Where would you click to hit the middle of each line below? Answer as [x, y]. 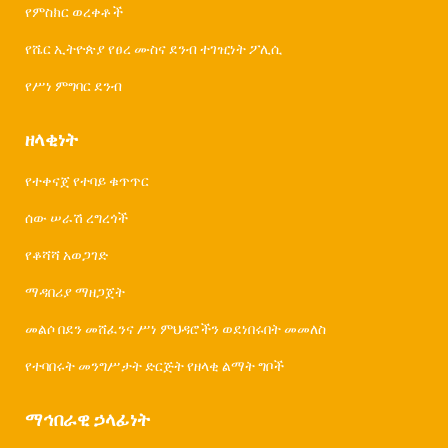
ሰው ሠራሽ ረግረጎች [76, 217]
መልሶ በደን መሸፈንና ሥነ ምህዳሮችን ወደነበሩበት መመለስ [175, 328]
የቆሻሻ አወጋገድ [66, 254]
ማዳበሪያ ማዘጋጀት [75, 291]
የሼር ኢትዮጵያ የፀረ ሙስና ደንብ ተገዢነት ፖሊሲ [153, 48]
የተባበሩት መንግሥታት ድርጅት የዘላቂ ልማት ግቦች [154, 365]
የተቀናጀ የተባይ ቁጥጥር [87, 180]
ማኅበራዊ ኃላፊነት [87, 418]
